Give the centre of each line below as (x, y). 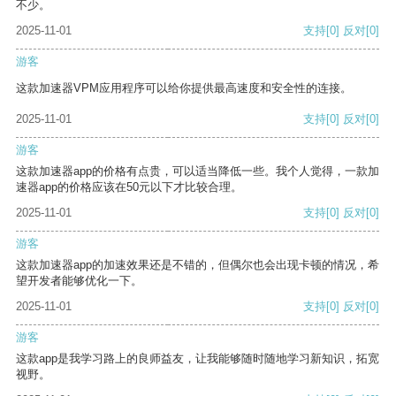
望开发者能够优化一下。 (79, 281)
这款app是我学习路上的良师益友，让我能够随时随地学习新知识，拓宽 (198, 359)
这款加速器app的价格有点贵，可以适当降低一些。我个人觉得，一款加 (198, 171)
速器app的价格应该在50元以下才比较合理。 (129, 187)
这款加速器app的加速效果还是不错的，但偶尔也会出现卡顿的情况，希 (198, 265)
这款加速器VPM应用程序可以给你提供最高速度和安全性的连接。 (184, 88)
